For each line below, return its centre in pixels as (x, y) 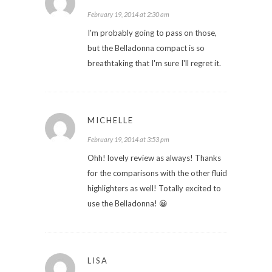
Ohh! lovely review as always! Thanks (154, 158)
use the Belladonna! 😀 (127, 203)
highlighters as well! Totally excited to (154, 188)
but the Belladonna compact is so (146, 48)
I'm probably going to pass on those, (152, 32)
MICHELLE (110, 120)
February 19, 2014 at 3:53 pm (128, 139)
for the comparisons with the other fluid (157, 173)
